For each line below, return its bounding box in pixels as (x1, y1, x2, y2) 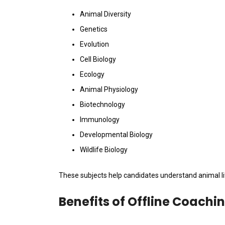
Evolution (80, 40, 109, 49)
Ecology (80, 70, 104, 79)
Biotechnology (80, 100, 125, 109)
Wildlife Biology (80, 146, 128, 154)
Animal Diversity (80, 10, 131, 19)
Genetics (80, 25, 107, 34)
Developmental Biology (80, 131, 153, 139)
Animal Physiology (80, 85, 138, 94)
